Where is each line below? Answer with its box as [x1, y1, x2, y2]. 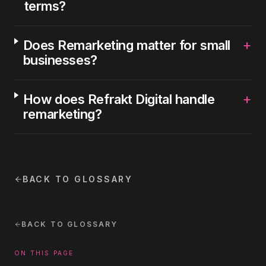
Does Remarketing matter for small [23, 37, 230, 53]
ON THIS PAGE [14, 249, 74, 256]
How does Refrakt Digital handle [23, 91, 215, 107]
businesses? [23, 52, 97, 68]
